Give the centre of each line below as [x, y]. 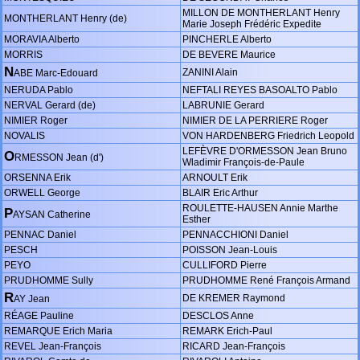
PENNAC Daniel [40, 234]
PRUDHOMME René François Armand [266, 280]
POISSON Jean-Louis [230, 250]
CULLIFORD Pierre [225, 265]
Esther [196, 219]
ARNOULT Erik [215, 177]
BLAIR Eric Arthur [220, 192]
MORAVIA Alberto [42, 39]
